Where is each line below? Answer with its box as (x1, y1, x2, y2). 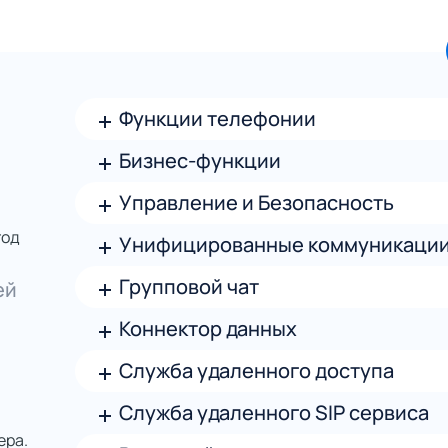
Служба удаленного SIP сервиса (118, 399, 429, 426)
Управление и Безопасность (118, 189, 394, 216)
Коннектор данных (118, 315, 297, 342)
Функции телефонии (118, 105, 316, 132)
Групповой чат (118, 273, 259, 300)
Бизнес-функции (118, 147, 281, 174)
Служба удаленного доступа (118, 357, 394, 384)
